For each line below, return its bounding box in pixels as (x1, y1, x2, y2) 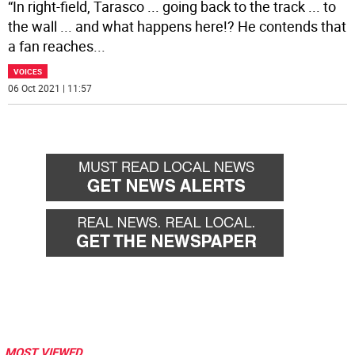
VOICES (13, 66, 43, 78)
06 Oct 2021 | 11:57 (8, 82, 93, 95)
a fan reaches (8, 36, 94, 56)
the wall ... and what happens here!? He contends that (8, 17, 347, 36)
